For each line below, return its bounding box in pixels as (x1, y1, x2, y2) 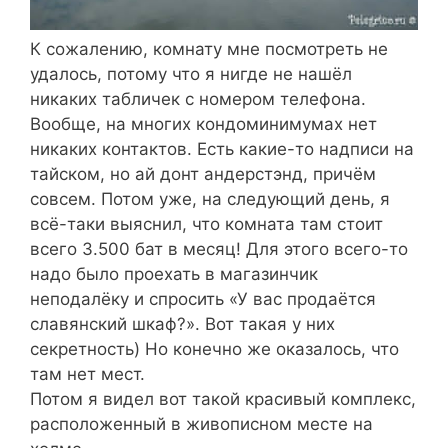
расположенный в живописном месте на (30, 413, 373, 434)
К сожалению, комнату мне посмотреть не (30, 38, 388, 59)
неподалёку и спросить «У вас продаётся (30, 288, 376, 309)
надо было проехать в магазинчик (30, 263, 318, 284)
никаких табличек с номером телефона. (30, 88, 366, 109)
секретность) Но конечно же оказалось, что (30, 338, 399, 359)
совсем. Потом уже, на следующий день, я (30, 188, 390, 209)
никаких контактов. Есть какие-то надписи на (30, 138, 414, 159)
